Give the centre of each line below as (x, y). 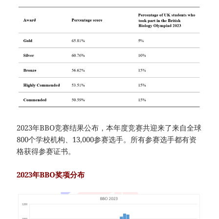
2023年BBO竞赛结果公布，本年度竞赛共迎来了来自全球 (109, 127)
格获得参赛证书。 (46, 151)
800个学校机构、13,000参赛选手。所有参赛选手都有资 (107, 139)
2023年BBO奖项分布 (51, 174)
